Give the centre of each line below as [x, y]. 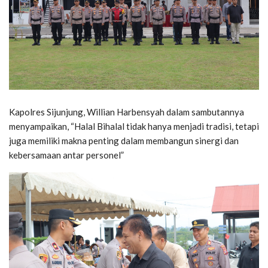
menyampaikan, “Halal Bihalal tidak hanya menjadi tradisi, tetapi [134, 127]
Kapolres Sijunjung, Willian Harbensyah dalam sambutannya [127, 112]
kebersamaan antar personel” [66, 155]
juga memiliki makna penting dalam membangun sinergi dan [124, 141]
